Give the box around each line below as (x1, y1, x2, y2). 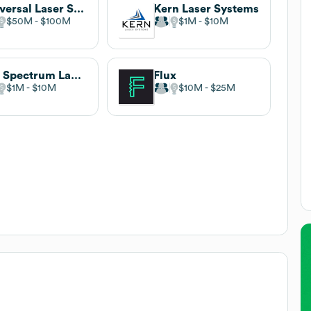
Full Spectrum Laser (71, 69, 82, 81)
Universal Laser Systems (74, 3, 85, 15)
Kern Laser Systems (153, 3, 259, 15)
